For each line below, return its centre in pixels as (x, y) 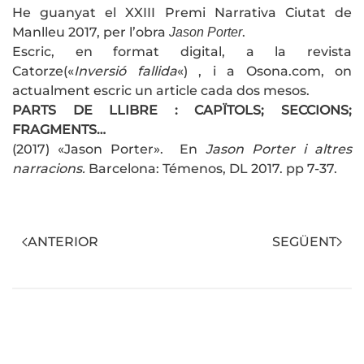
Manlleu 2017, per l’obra (91, 32)
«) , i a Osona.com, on (264, 71)
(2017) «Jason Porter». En (105, 149)
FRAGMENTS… (59, 130)
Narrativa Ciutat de (283, 13)
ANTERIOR (63, 242)
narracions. (50, 169)
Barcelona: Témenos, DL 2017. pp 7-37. (213, 169)
